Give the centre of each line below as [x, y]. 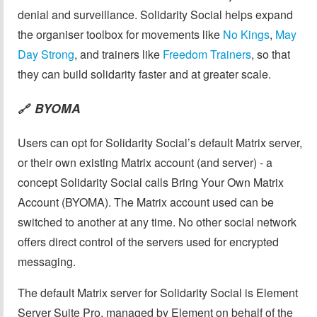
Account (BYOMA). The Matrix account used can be [146, 202]
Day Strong [46, 54]
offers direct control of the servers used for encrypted [148, 241]
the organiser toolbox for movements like [120, 34]
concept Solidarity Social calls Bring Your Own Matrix [151, 182]
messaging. [47, 261]
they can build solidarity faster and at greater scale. [144, 74]
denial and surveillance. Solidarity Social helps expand [155, 14]
